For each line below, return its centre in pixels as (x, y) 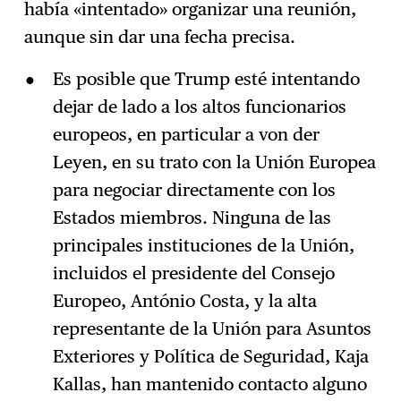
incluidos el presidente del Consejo (193, 273)
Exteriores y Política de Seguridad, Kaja (210, 356)
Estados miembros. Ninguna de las (192, 217)
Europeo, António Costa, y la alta (184, 300)
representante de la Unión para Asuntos (212, 328)
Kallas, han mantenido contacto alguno (209, 384)
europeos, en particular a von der (186, 134)
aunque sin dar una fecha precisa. (160, 36)
